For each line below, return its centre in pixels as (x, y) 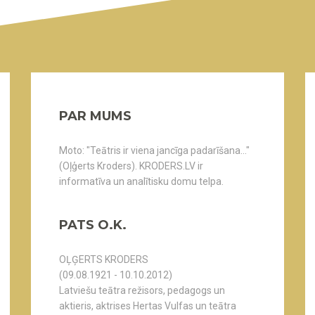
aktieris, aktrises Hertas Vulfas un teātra (148, 306)
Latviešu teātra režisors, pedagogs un (142, 290)
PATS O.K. (93, 225)
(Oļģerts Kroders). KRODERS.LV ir (131, 166)
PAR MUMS (95, 116)
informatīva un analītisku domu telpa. (141, 181)
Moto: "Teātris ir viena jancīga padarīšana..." (154, 150)
